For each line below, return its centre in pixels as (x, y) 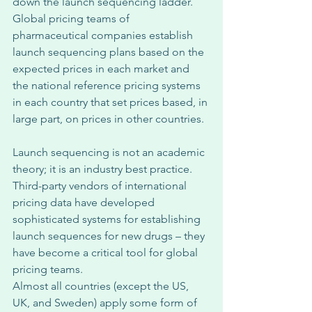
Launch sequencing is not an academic (110, 152)
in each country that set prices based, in (111, 102)
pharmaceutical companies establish (104, 35)
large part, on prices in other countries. (110, 119)
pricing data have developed (85, 202)
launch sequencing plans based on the (110, 52)
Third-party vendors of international (101, 186)
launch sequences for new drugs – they (110, 236)
